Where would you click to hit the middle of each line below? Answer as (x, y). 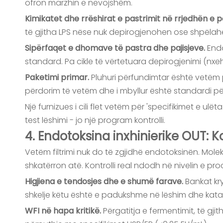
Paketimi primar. (58, 77)
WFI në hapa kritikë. (64, 211)
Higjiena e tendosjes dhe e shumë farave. (105, 181)
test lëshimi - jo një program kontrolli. (95, 120)
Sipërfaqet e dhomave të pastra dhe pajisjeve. (116, 48)
